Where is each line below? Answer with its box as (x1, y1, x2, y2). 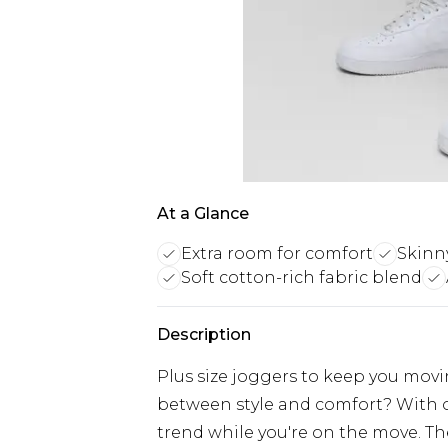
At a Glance (157, 204, 249, 223)
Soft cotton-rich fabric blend (181, 268, 422, 287)
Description (157, 325, 251, 344)
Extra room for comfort (181, 244, 373, 263)
